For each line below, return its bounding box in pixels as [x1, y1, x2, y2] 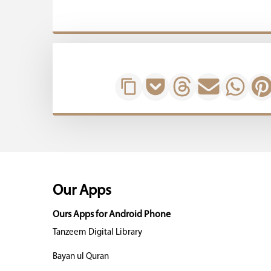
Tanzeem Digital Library [53, 228, 142, 237]
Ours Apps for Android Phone [53, 210, 171, 220]
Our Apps [53, 183, 111, 198]
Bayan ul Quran [53, 252, 109, 261]
